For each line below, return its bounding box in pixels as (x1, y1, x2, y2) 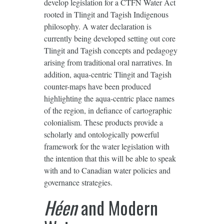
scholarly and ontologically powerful (43, 128, 159, 139)
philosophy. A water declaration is (43, 20, 151, 31)
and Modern (76, 193, 158, 220)
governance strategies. (43, 176, 112, 187)
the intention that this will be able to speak (43, 152, 176, 163)
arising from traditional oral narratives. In (43, 56, 172, 67)
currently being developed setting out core (43, 32, 175, 43)
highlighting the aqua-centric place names (43, 92, 174, 103)
